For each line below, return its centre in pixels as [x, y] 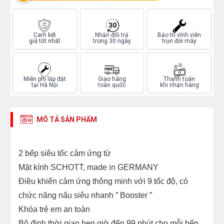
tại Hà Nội [44, 85]
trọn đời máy [179, 41]
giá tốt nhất [44, 41]
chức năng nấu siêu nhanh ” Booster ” [85, 195]
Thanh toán [179, 79]
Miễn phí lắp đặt [44, 79]
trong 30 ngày [112, 41]
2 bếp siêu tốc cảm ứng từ [65, 153]
